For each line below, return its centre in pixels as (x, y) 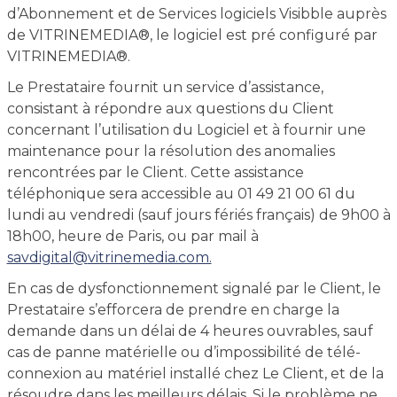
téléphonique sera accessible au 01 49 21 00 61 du (181, 194)
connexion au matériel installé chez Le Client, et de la (195, 374)
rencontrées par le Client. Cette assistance (155, 172)
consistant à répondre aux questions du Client (170, 109)
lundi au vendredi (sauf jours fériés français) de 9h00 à (198, 215)
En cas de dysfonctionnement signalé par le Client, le (194, 288)
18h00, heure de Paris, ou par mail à (132, 236)
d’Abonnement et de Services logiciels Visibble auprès (196, 14)
